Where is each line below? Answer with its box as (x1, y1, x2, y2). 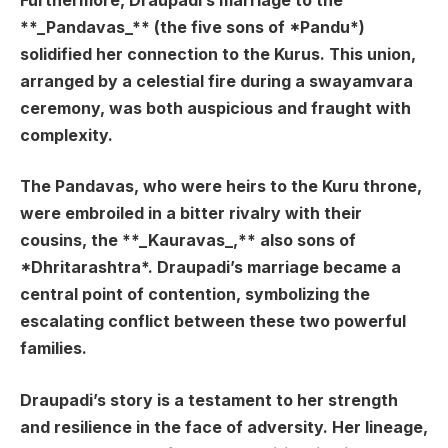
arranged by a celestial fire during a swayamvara (20, 71, 413, 91)
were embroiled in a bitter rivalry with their (20, 204, 362, 224)
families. (20, 339, 87, 359)
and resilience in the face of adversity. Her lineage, (20, 417, 428, 437)
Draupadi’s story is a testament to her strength (20, 390, 398, 410)
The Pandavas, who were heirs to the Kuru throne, (20, 177, 422, 197)
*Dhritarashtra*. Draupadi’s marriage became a (20, 258, 401, 278)
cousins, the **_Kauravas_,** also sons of (20, 231, 356, 251)
